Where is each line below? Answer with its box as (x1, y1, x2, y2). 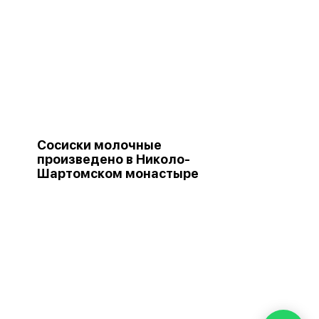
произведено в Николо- (37, 152, 190, 167)
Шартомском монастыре (37, 166, 199, 181)
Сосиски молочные (37, 137, 162, 152)
